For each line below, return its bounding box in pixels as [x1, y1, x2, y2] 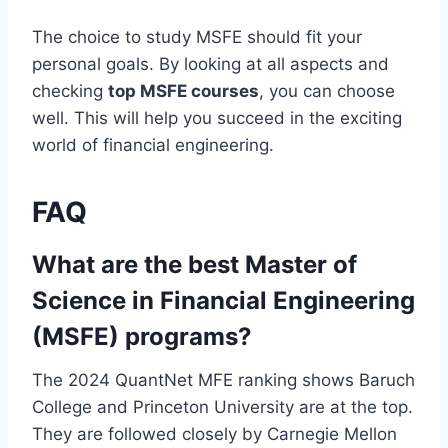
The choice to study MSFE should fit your [32, 26, 362, 47]
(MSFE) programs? [32, 321, 252, 351]
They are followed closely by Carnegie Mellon [32, 423, 397, 444]
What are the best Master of [32, 249, 357, 279]
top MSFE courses [108, 80, 259, 101]
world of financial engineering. [32, 134, 274, 155]
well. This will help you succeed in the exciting [32, 107, 402, 128]
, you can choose [259, 80, 395, 101]
